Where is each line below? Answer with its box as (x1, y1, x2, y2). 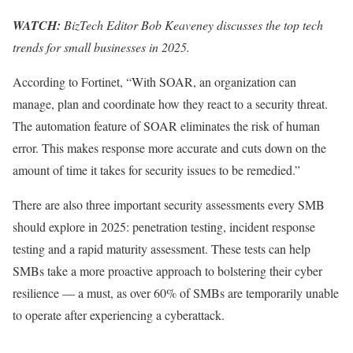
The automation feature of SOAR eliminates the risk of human (13, 117, 320, 134)
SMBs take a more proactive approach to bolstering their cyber (13, 262, 322, 279)
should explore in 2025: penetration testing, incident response (13, 217, 315, 235)
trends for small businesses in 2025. (13, 38, 190, 55)
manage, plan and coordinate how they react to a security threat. (13, 95, 328, 112)
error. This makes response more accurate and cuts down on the (13, 139, 326, 156)
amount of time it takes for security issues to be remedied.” (13, 161, 304, 178)
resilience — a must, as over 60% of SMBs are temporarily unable (13, 284, 339, 301)
